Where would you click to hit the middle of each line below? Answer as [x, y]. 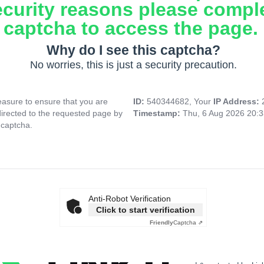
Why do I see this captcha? [133, 50]
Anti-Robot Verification [130, 199]
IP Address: [237, 102]
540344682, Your [180, 102]
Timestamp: [158, 113]
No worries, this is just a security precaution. [133, 65]
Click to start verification [146, 210]
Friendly [161, 223]
